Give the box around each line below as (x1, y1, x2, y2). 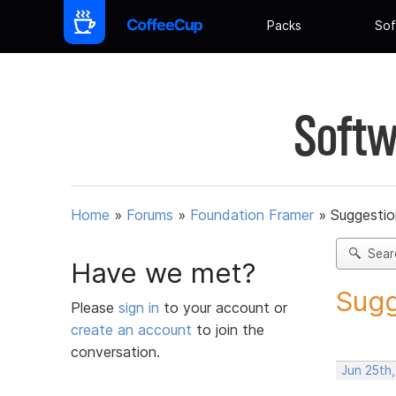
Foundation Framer (190, 206, 314, 225)
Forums (126, 206, 173, 225)
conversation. (71, 342, 160, 361)
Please (71, 298, 118, 316)
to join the (192, 320, 264, 339)
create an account (71, 320, 192, 339)
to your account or (164, 298, 287, 316)
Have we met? (71, 255, 256, 290)
